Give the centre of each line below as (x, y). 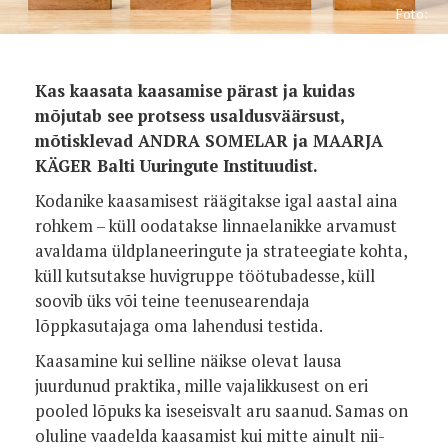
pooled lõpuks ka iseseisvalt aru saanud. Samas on (221, 411)
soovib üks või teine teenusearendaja (172, 301)
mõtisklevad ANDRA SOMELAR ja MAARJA (209, 141)
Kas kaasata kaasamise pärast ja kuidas (195, 91)
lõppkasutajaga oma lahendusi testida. (179, 326)
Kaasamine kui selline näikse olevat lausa (188, 361)
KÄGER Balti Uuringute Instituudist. (176, 166)
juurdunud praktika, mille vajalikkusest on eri (201, 386)
